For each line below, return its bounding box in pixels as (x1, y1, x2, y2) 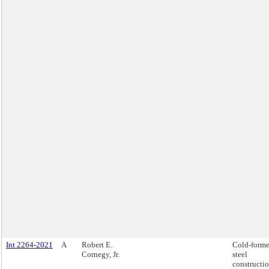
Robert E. (82, 240, 112, 249)
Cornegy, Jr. (82, 250, 119, 259)
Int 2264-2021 (6, 240, 53, 249)
